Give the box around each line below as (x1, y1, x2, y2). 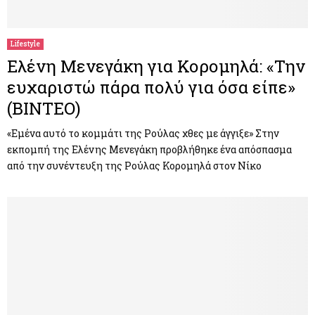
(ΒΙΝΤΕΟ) (7, 96, 81, 120)
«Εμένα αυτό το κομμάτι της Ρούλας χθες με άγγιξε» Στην (7, 126, 279, 140)
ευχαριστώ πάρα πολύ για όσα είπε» (7, 75, 295, 98)
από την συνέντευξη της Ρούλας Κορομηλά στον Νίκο (7, 158, 262, 172)
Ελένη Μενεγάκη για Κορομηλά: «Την (7, 54, 305, 77)
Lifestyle (11, 39, 40, 49)
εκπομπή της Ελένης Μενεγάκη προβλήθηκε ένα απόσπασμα (7, 142, 292, 156)
